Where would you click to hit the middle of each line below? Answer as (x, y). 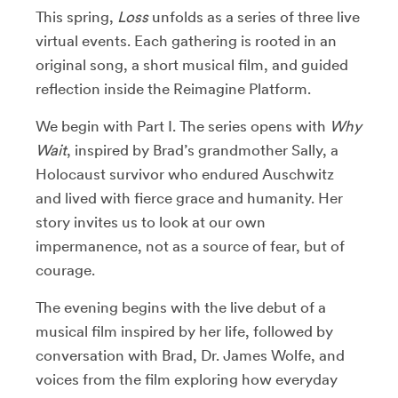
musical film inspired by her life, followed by (184, 331)
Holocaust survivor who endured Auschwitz (185, 174)
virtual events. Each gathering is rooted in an (186, 41)
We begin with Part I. (106, 126)
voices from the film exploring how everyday (187, 379)
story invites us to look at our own (151, 222)
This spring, (76, 17)
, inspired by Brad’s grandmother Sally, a (203, 150)
